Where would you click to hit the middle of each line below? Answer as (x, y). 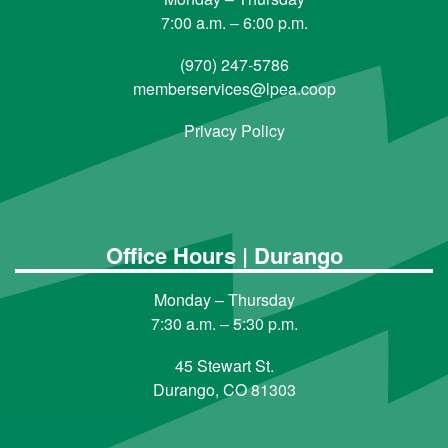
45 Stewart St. (224, 366)
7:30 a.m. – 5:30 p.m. (224, 324)
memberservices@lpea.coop (234, 89)
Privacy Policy (234, 131)
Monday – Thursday (224, 300)
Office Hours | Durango (224, 255)
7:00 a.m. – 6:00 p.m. (234, 23)
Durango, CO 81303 (224, 390)
